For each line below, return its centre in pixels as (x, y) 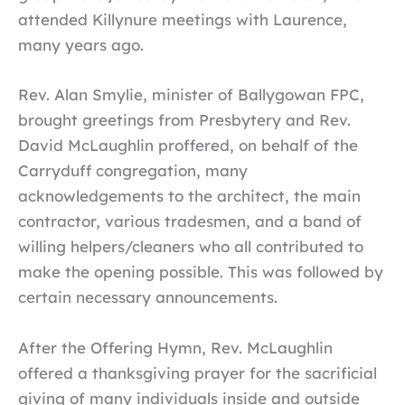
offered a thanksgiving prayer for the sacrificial (198, 372)
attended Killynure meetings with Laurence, (183, 20)
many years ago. (81, 45)
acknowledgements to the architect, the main (189, 196)
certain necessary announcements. (148, 297)
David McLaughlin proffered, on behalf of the (188, 146)
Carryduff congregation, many (133, 171)
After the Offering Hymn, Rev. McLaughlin (175, 347)
